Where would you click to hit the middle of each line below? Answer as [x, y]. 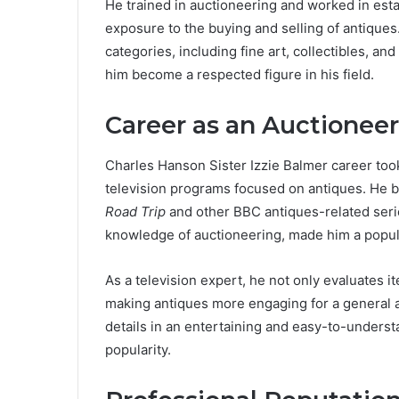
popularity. [138, 349]
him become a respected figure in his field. [240, 75]
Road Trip [135, 211]
